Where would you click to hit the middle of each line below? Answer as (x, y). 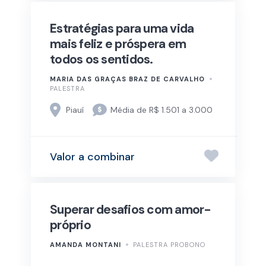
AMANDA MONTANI (85, 245)
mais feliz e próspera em (118, 44)
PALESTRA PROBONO (169, 245)
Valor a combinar (92, 156)
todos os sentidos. (102, 60)
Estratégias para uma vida (122, 29)
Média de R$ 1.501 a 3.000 (162, 110)
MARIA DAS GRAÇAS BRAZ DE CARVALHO (127, 79)
